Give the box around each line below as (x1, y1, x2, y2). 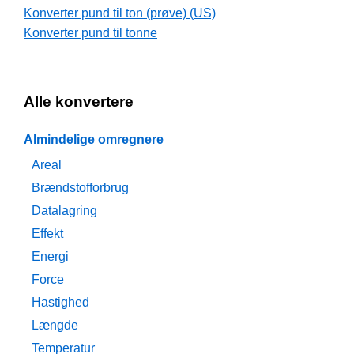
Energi (32, 250, 69, 264)
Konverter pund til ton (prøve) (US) (24, 6, 216, 21)
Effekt (32, 227, 63, 241)
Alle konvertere (24, 93, 134, 111)
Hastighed (32, 296, 89, 310)
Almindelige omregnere (24, 133, 164, 147)
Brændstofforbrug (32, 181, 129, 195)
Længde (32, 318, 78, 333)
